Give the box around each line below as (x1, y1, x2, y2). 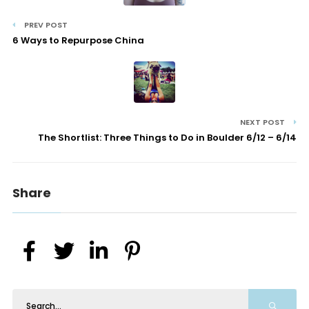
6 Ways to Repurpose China (12, 34, 144, 48)
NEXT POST (240, 117, 288, 128)
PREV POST (21, 19, 68, 31)
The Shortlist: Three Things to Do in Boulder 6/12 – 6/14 (38, 131, 297, 145)
